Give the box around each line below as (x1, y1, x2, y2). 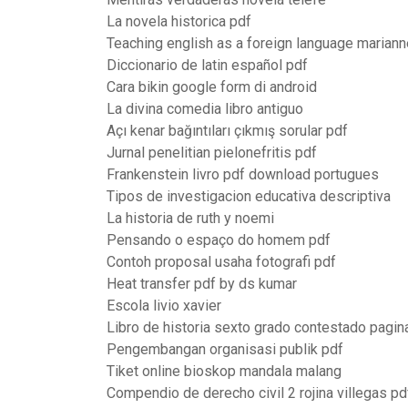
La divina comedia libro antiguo (107, 100, 303, 117)
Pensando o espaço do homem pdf (107, 231, 331, 249)
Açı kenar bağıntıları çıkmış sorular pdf (107, 122, 348, 139)
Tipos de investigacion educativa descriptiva (107, 188, 391, 205)
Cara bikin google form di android (107, 78, 317, 96)
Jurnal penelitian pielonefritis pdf (107, 144, 317, 161)
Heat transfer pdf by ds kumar (107, 275, 297, 292)
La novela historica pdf (107, 13, 251, 30)
